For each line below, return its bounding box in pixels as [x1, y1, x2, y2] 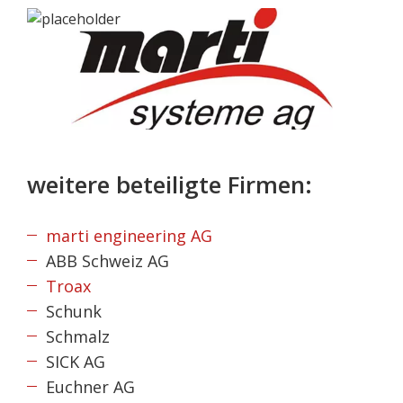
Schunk [46, 300, 102, 323]
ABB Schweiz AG [46, 250, 169, 273]
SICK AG [46, 351, 105, 373]
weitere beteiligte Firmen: [27, 168, 318, 201]
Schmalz [46, 326, 110, 348]
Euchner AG [46, 376, 135, 399]
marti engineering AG [46, 225, 212, 247]
